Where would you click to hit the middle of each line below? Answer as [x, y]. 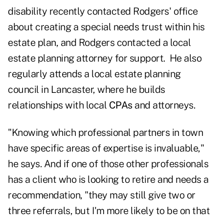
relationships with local [58, 105]
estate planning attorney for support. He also [105, 58]
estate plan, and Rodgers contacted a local [99, 43]
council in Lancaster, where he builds [87, 90]
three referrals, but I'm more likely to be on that [109, 211]
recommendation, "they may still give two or [102, 195]
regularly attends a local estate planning [94, 74]
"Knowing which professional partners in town [105, 133]
